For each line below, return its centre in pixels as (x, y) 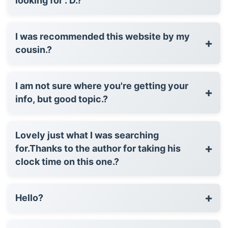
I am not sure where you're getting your (102, 85)
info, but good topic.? (62, 99)
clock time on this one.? (67, 161)
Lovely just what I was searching (87, 135)
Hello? (29, 197)
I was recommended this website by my (103, 36)
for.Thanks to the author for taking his (98, 148)
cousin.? (34, 49)
